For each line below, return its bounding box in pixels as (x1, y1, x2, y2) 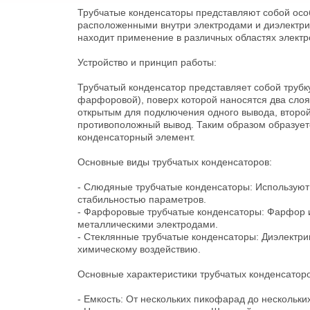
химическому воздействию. (77, 244, 201, 255)
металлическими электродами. (77, 219, 218, 230)
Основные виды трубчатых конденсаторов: (77, 156, 272, 168)
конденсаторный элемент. (77, 131, 195, 143)
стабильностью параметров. (77, 194, 206, 206)
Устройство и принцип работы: (77, 57, 217, 69)
